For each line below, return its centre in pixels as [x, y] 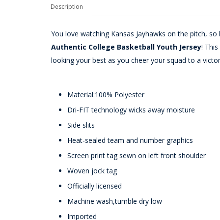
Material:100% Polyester [106, 95]
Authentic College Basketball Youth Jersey [126, 47]
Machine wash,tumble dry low [115, 201]
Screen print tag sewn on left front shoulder [137, 155]
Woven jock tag [92, 171]
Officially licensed [95, 186]
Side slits [81, 125]
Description [67, 7]
